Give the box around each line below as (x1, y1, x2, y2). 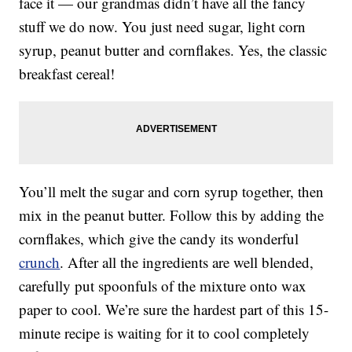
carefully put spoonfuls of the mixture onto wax (19, 276, 307, 296)
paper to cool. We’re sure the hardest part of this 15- (19, 299, 329, 320)
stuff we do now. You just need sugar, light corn (19, 16, 306, 37)
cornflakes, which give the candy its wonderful (19, 229, 299, 249)
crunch (19, 252, 60, 273)
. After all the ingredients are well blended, (60, 252, 314, 273)
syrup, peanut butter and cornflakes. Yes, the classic (19, 40, 328, 60)
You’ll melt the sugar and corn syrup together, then (19, 181, 324, 202)
